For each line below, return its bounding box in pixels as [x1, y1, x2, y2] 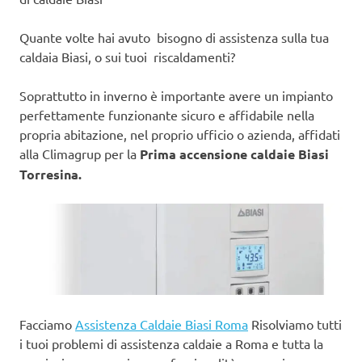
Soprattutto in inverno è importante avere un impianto [19, 86, 333, 103]
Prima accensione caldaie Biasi [140, 145, 329, 162]
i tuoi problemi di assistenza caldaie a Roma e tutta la [19, 335, 323, 352]
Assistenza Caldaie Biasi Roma [75, 316, 248, 333]
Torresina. [19, 165, 82, 183]
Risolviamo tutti [248, 316, 342, 333]
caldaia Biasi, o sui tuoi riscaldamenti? [19, 48, 235, 65]
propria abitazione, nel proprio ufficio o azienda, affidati [19, 125, 340, 142]
